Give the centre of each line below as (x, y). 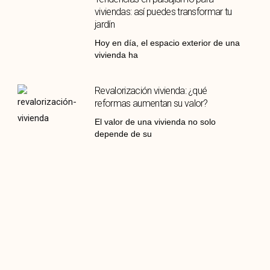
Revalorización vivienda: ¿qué (151, 91)
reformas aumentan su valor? (151, 104)
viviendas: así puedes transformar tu (163, 12)
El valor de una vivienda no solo (155, 122)
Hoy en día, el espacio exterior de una (168, 43)
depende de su (124, 134)
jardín (105, 25)
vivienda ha (117, 55)
